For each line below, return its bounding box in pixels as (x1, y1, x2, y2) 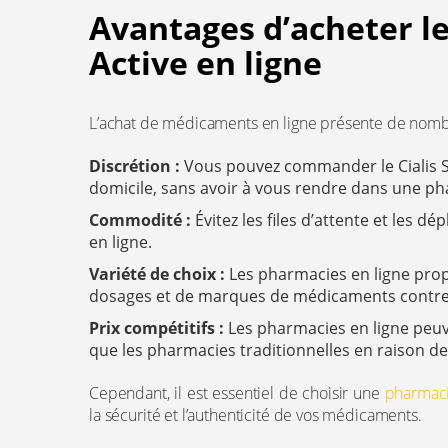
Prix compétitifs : (89, 317, 224, 339)
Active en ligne (89, 41, 322, 84)
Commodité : (89, 209, 191, 231)
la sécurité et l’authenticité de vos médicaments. (89, 404, 422, 426)
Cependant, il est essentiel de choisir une (89, 382, 385, 404)
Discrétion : (89, 155, 180, 177)
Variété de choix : (89, 263, 225, 285)
